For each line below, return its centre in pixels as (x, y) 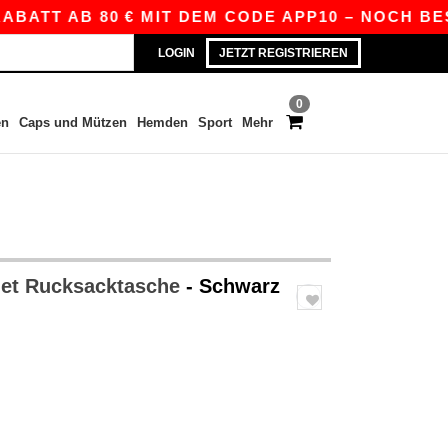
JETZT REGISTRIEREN (283, 53)
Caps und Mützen (72, 122)
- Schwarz (233, 286)
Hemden (162, 122)
